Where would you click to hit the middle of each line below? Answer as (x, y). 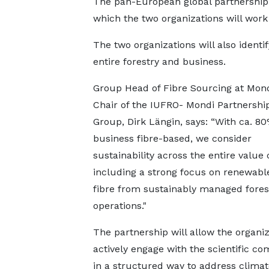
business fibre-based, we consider (172, 138)
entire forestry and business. (159, 62)
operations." (119, 206)
